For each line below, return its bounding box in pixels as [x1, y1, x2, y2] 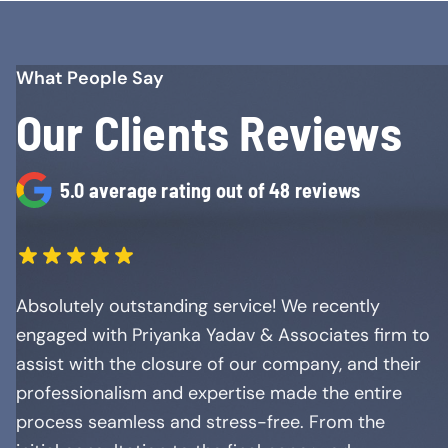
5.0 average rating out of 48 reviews [60, 178, 361, 202]
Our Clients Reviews [16, 103, 402, 161]
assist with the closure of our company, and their [16, 352, 421, 376]
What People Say [16, 66, 164, 90]
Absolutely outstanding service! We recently [16, 294, 380, 318]
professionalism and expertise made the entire [16, 381, 402, 405]
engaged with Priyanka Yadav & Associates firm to [16, 323, 430, 347]
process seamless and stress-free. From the [16, 410, 385, 434]
